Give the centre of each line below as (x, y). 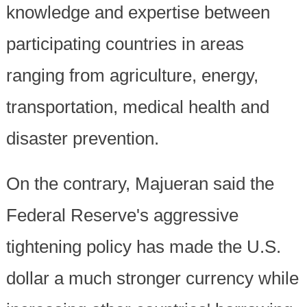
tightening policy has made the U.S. (143, 247)
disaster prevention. (82, 139)
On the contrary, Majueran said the (140, 184)
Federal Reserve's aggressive (122, 216)
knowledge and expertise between (138, 13)
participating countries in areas (125, 44)
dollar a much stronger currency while (152, 279)
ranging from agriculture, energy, (132, 76)
